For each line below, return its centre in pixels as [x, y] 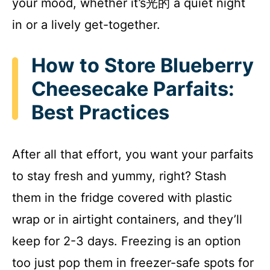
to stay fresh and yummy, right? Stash [119, 176]
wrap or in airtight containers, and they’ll [127, 220]
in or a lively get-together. [86, 24]
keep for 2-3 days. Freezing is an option [127, 241]
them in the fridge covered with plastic [122, 198]
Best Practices [100, 112]
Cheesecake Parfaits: [133, 89]
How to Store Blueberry [143, 65]
